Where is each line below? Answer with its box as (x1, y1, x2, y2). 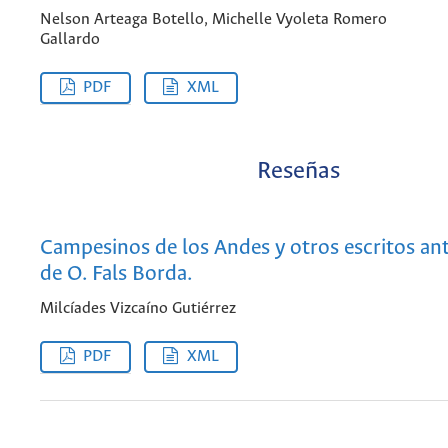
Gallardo (40, 30, 100, 48)
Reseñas (257, 158, 340, 186)
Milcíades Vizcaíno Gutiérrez (40, 300, 236, 318)
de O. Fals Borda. (40, 262, 192, 286)
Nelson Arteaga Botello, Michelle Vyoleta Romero (40, 10, 387, 28)
